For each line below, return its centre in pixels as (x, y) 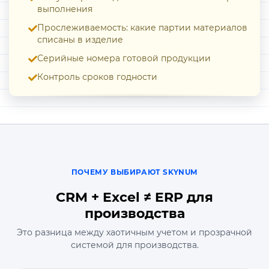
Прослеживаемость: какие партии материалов (142, 28)
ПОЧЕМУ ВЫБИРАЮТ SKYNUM (134, 172)
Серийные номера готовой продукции (124, 59)
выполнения (65, 9)
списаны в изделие (80, 40)
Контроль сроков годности (97, 77)
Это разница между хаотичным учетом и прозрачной (134, 233)
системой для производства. (134, 245)
